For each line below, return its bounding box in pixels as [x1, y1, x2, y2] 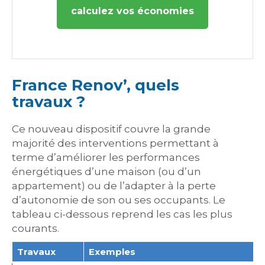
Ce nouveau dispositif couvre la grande [12, 123, 211, 135]
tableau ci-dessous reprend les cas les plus [12, 208, 232, 220]
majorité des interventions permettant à [12, 137, 219, 149]
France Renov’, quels [12, 76, 179, 95]
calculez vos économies [71, 5, 194, 17]
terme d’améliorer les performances [12, 151, 200, 163]
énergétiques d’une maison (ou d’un [12, 166, 201, 177]
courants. [12, 222, 59, 234]
